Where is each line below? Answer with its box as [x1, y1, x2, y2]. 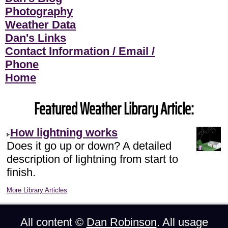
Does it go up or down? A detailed [7, 139, 172, 152]
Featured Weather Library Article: [34, 96, 194, 122]
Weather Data [5, 18, 76, 31]
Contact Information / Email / [5, 44, 155, 58]
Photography [5, 5, 73, 18]
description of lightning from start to [7, 152, 178, 165]
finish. [7, 165, 36, 179]
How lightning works [10, 126, 118, 139]
